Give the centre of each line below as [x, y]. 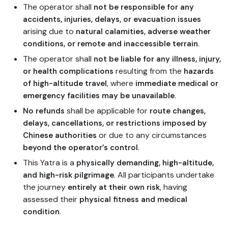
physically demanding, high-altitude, [145, 163]
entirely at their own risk [114, 188]
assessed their [51, 199]
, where [121, 83]
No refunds [45, 111]
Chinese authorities [61, 136]
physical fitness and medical [134, 200]
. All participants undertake [164, 175]
